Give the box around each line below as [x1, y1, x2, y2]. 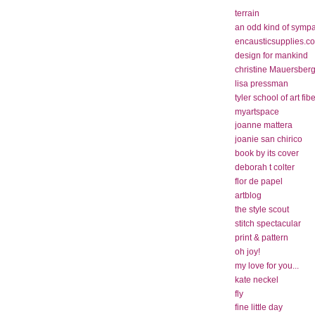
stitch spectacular [235, 218, 301, 228]
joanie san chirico [235, 134, 302, 144]
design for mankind [235, 50, 308, 60]
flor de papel [235, 176, 283, 186]
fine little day [235, 302, 283, 312]
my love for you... [235, 260, 299, 270]
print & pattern [235, 232, 288, 242]
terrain [235, 8, 259, 18]
